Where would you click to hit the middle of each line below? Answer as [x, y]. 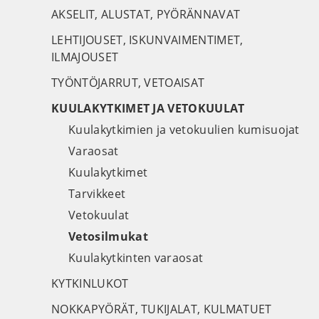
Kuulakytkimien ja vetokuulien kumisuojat [184, 130]
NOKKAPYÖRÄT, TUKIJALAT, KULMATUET [162, 309]
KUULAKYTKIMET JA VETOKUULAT [148, 108]
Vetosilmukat [108, 236]
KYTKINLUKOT [90, 283]
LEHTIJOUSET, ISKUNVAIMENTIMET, [147, 40]
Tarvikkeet [97, 194]
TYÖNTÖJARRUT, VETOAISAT [128, 83]
